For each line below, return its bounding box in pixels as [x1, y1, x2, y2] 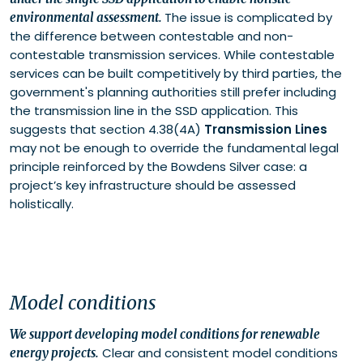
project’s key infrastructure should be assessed [10, 176, 296, 194]
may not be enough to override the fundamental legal [10, 139, 339, 156]
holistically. [10, 194, 77, 212]
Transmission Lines [201, 120, 327, 138]
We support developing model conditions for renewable [10, 326, 320, 342]
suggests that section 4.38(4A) [10, 120, 201, 138]
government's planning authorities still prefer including [10, 83, 336, 100]
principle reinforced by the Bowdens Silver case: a [10, 157, 307, 175]
